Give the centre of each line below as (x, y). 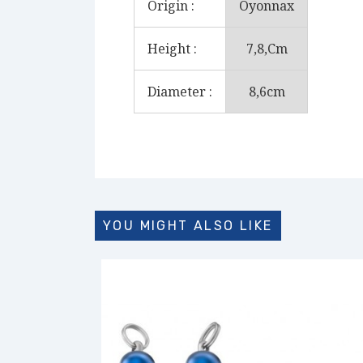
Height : (172, 49)
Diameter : (180, 92)
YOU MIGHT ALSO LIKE (188, 226)
